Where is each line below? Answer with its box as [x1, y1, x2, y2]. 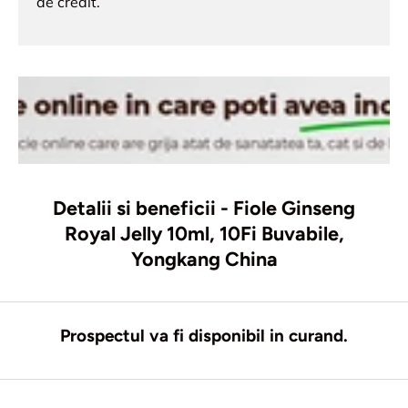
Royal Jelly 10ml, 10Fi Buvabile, [64, 220, 344, 245]
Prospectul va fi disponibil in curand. [60, 325, 348, 347]
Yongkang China [130, 246, 278, 270]
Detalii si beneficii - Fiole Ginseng [53, 195, 355, 219]
